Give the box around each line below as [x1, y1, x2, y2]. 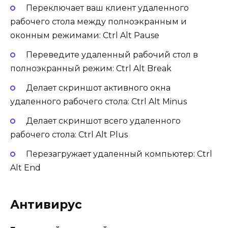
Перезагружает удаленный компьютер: [25, 149, 197, 159]
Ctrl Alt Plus [78, 130, 128, 140]
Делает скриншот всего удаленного [25, 116, 181, 126]
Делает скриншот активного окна [25, 83, 170, 93]
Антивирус [10, 197, 82, 212]
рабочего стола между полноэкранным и [10, 16, 187, 26]
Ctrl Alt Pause [103, 30, 159, 40]
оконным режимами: [10, 30, 103, 40]
